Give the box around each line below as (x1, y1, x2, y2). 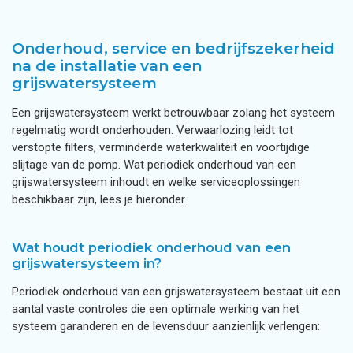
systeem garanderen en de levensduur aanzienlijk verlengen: (12, 319, 320, 333)
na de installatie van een (12, 57, 202, 75)
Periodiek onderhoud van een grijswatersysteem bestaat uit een (12, 284, 340, 299)
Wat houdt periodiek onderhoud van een (12, 240, 291, 255)
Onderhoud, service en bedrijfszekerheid (12, 39, 335, 58)
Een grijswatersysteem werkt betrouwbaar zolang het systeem (12, 106, 335, 120)
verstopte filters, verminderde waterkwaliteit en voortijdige (12, 140, 310, 154)
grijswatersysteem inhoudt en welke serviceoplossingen (12, 175, 300, 189)
